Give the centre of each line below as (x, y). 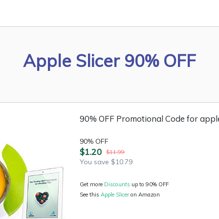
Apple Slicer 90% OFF (109, 61)
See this (90, 195)
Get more (92, 184)
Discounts (117, 184)
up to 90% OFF (150, 184)
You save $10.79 (106, 162)
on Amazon (145, 195)
